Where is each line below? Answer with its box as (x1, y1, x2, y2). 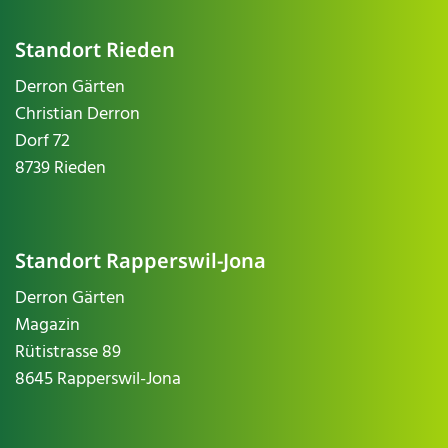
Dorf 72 (15, 126, 70, 156)
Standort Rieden (15, 35, 175, 63)
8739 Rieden (15, 153, 106, 183)
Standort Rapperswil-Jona (15, 246, 266, 274)
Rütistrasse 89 (15, 337, 121, 367)
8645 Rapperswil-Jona (15, 364, 181, 394)
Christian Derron (15, 99, 140, 129)
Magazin (15, 310, 80, 340)
